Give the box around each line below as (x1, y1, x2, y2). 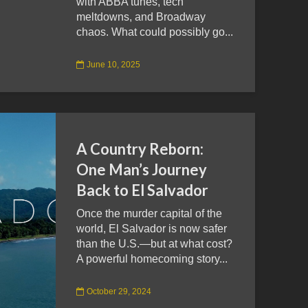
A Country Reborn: (76, 140, 203, 158)
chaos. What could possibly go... (76, 26, 233, 38)
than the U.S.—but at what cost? (76, 238, 232, 250)
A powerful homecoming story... (76, 253, 228, 265)
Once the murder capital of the (76, 208, 222, 219)
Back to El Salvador (76, 181, 208, 199)
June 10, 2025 (87, 59, 140, 69)
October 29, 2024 (87, 286, 151, 296)
